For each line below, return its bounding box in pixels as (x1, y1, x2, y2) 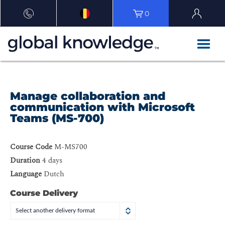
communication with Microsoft (10, 100, 195, 115)
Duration (10, 155, 40, 167)
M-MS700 (52, 141, 87, 153)
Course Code (10, 141, 52, 153)
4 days (40, 155, 62, 167)
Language (10, 168, 42, 180)
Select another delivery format (16, 207, 95, 214)
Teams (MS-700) (10, 111, 104, 126)
